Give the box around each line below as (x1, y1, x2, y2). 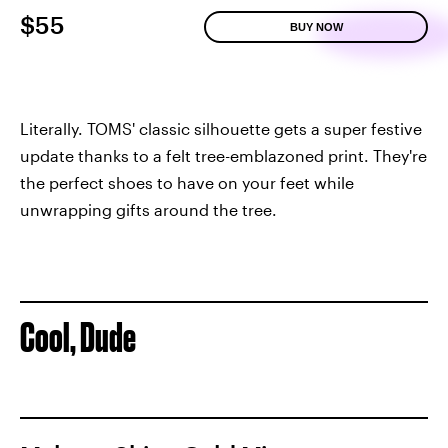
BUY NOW (289, 20, 343, 33)
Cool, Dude (20, 314, 136, 360)
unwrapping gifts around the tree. (20, 199, 277, 219)
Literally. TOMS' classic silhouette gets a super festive (20, 118, 422, 138)
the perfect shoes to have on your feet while (20, 172, 354, 192)
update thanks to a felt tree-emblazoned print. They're (20, 145, 427, 165)
